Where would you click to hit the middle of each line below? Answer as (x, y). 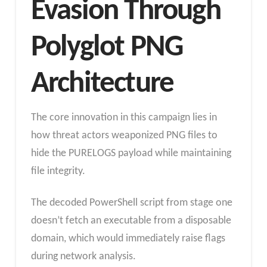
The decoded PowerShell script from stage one (131, 203)
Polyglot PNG (107, 48)
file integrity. (58, 171)
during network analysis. (83, 257)
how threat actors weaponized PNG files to (124, 135)
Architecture (102, 84)
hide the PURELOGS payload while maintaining (131, 153)
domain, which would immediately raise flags (128, 239)
